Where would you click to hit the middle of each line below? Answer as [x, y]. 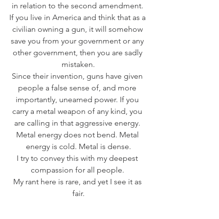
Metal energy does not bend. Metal [78, 135]
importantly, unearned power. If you [78, 100]
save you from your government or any [78, 41]
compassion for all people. [78, 170]
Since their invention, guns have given [78, 76]
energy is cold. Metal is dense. [78, 147]
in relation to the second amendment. [78, 6]
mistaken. [78, 65]
